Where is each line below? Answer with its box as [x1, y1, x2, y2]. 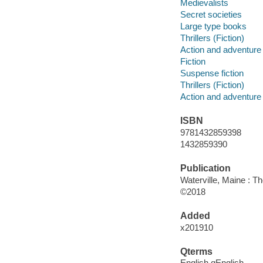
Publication [180, 163, 231, 174]
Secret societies [180, 9, 242, 19]
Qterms [180, 246, 213, 257]
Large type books [180, 21, 247, 31]
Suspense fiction [180, 68, 244, 78]
